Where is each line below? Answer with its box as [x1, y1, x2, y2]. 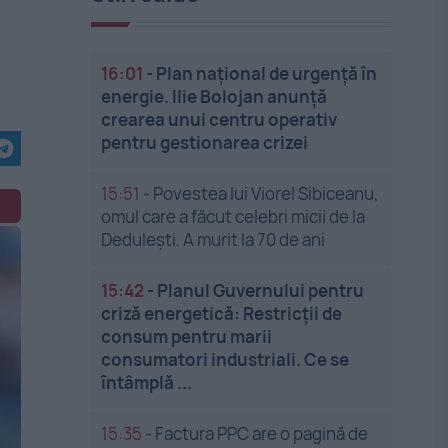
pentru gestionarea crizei [101, 131, 309, 154]
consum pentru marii [101, 325, 273, 348]
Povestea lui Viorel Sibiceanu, [153, 182, 380, 205]
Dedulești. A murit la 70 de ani [101, 228, 326, 251]
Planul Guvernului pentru [157, 279, 365, 302]
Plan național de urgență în [156, 62, 378, 85]
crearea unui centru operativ [101, 108, 338, 131]
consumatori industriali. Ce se [101, 348, 350, 371]
